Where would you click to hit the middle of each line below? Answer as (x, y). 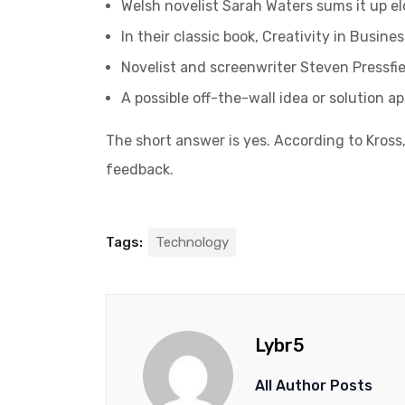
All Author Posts (314, 385)
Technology (192, 242)
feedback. (140, 169)
